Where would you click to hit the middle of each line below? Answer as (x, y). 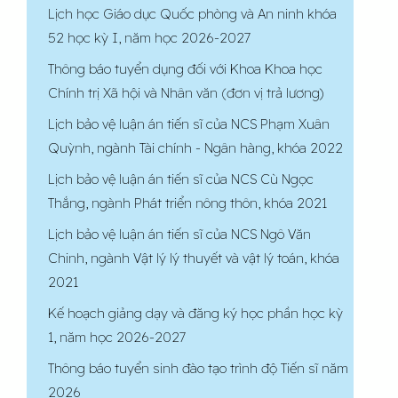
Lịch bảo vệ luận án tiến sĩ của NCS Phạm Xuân (189, 124)
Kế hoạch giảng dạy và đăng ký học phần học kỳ (195, 314)
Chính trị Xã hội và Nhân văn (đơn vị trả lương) (186, 93)
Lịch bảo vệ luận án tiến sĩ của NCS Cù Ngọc (181, 179)
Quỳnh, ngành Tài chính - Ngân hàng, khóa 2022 (195, 148)
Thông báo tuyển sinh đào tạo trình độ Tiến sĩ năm (198, 369)
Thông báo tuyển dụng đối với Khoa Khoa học (185, 69)
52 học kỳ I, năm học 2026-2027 (149, 38)
